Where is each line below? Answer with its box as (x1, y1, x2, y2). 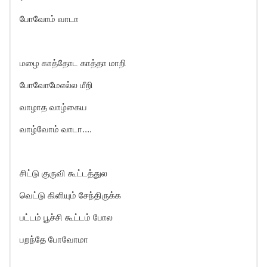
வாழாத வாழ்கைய (20, 101, 87, 113)
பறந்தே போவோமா (20, 234, 88, 245)
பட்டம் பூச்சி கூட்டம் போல (20, 212, 113, 223)
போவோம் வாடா (20, 13, 79, 24)
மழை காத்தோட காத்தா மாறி (20, 57, 126, 69)
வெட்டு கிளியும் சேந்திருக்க (20, 190, 121, 201)
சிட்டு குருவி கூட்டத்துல (20, 167, 107, 179)
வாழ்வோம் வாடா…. (20, 123, 92, 135)
